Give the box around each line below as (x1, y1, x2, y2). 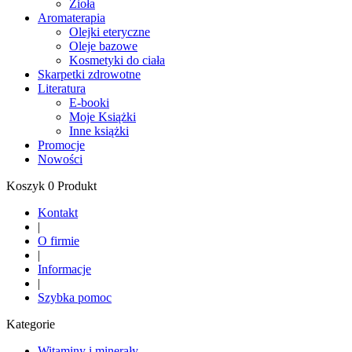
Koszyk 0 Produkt (6, 178, 97, 192)
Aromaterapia (38, 10, 105, 24)
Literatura (38, 81, 86, 95)
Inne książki (69, 123, 129, 137)
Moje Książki (69, 109, 136, 123)
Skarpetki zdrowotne (38, 67, 141, 81)
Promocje (38, 137, 85, 152)
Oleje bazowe (69, 38, 137, 53)
